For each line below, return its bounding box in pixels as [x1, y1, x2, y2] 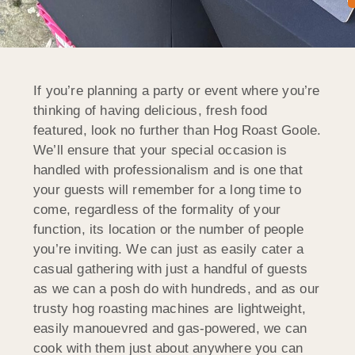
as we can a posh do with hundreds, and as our [33, 281, 320, 296]
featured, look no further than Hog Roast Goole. [33, 122, 322, 138]
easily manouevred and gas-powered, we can [33, 320, 307, 336]
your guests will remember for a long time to [33, 181, 301, 197]
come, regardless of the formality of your [33, 201, 281, 217]
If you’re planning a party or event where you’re [33, 82, 320, 98]
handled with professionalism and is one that [33, 162, 303, 177]
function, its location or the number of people [33, 221, 304, 237]
